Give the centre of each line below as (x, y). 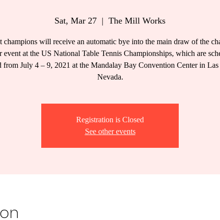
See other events (110, 131)
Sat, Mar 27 (76, 21)
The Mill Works (137, 21)
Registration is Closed (110, 120)
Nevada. (110, 77)
